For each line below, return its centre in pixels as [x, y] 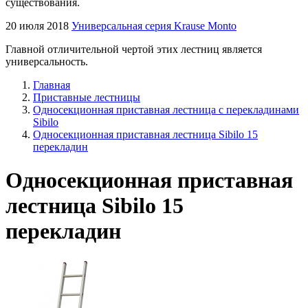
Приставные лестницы [87, 97]
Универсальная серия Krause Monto [154, 26]
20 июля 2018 [37, 26]
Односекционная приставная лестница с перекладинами [166, 110]
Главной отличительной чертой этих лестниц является [134, 49]
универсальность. [47, 62]
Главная [52, 85]
